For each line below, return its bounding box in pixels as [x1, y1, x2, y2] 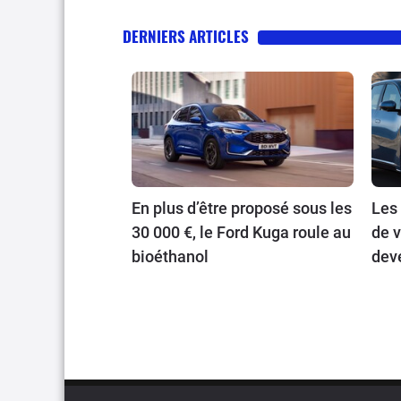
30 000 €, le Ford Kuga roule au [132, 223, 351, 243]
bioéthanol [132, 247, 209, 267]
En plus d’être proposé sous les [132, 199, 352, 218]
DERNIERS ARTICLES [123, 24, 249, 47]
